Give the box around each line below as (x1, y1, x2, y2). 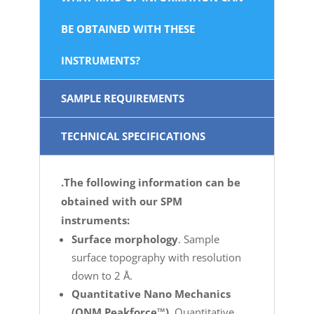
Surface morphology (71, 231, 178, 246)
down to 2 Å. (71, 268, 132, 282)
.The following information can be (61, 175, 240, 189)
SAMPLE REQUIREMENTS (61, 90, 184, 105)
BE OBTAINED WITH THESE (61, 21, 195, 36)
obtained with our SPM (61, 193, 182, 208)
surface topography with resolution (71, 250, 241, 264)
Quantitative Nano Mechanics (71, 286, 231, 301)
